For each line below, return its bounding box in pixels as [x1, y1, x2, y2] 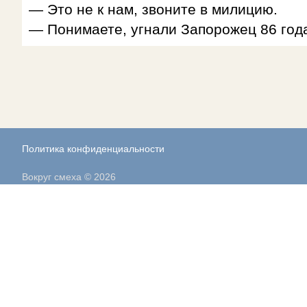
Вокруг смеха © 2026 [22, 171, 116, 182]
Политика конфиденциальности [22, 143, 164, 154]
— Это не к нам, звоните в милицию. [29, 1, 278, 17]
